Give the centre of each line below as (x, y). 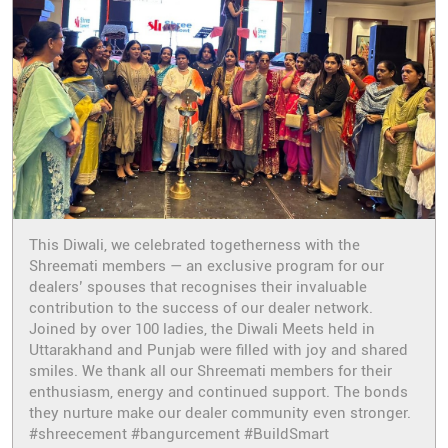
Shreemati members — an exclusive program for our (206, 265)
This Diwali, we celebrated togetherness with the (194, 244)
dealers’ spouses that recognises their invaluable (198, 286)
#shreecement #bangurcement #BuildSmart (179, 433)
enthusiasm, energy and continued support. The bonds (218, 391)
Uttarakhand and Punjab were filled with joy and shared (218, 349)
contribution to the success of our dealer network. (201, 307)
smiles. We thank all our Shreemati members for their (210, 370)
